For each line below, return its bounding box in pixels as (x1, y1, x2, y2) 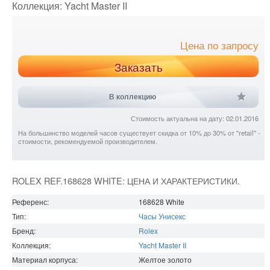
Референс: (12, 196, 49, 207)
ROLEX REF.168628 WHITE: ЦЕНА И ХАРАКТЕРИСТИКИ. (12, 174, 240, 187)
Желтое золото (139, 254, 192, 265)
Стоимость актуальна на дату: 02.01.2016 (131, 113, 259, 124)
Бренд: (12, 225, 36, 236)
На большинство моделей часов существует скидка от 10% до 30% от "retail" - (18, 128, 260, 138)
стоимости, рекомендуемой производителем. (18, 136, 157, 146)
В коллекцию (108, 93, 156, 102)
